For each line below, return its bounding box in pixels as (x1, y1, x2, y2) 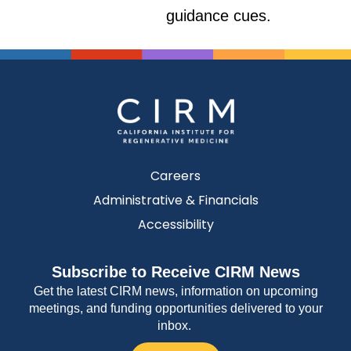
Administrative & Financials (92, 191, 259, 210)
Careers (150, 167, 201, 186)
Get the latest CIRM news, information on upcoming (33, 284, 318, 299)
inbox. (157, 319, 194, 333)
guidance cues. (166, 7, 272, 24)
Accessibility (137, 215, 214, 234)
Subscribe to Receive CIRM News (51, 263, 300, 281)
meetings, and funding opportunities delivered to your (28, 302, 323, 316)
